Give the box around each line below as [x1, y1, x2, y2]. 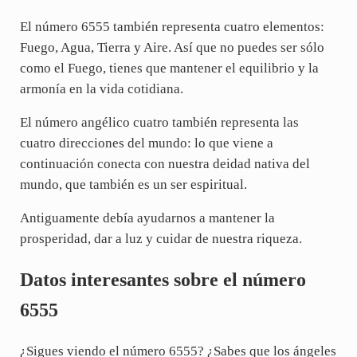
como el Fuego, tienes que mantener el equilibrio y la [19, 60, 319, 76]
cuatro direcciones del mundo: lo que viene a [19, 135, 273, 151]
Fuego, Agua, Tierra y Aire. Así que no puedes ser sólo [19, 39, 324, 55]
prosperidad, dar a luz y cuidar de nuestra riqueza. [19, 230, 302, 246]
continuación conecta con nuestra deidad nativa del [19, 155, 310, 171]
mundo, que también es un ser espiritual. [19, 176, 247, 192]
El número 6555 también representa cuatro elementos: [19, 18, 324, 34]
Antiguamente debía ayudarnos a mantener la [19, 210, 275, 226]
